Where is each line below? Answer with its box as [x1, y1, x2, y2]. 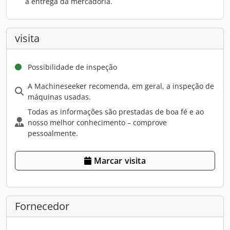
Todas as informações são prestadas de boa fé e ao [28, 106, 204, 117]
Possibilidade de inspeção [28, 62, 117, 72]
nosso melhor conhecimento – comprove [28, 117, 167, 127]
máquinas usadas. [28, 91, 91, 102]
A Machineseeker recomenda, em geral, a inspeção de [28, 81, 214, 91]
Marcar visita [93, 155, 146, 166]
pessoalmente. [28, 128, 78, 138]
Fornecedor [15, 199, 69, 213]
